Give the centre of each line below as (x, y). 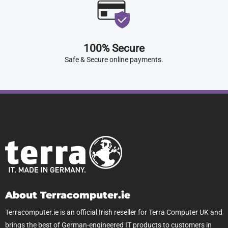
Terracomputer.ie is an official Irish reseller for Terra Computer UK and (113, 213)
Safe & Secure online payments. (114, 60)
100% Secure (114, 49)
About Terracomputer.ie (67, 195)
